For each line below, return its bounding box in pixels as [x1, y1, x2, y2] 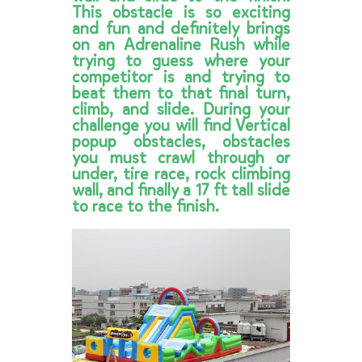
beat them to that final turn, [72, 82, 290, 104]
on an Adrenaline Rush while [72, 34, 290, 56]
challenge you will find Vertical [72, 115, 290, 137]
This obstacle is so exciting [72, 2, 290, 23]
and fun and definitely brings [72, 18, 290, 40]
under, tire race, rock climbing [72, 163, 290, 185]
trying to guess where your [72, 50, 290, 72]
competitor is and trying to [72, 66, 290, 88]
